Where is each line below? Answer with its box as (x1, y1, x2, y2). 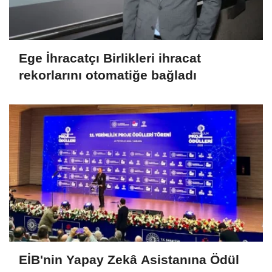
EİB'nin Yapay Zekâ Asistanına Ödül (19, 253, 239, 267)
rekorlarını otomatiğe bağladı (19, 68, 197, 83)
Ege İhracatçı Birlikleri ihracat (19, 51, 201, 66)
